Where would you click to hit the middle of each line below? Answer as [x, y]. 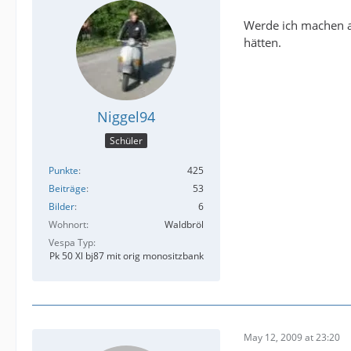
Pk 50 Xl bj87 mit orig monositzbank [127, 255]
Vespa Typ [71, 242]
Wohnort [67, 224]
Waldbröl [184, 224]
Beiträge [67, 188]
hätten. [262, 43]
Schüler [126, 140]
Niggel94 [126, 117]
